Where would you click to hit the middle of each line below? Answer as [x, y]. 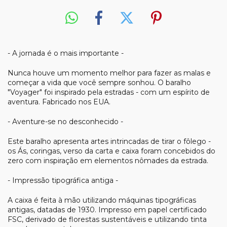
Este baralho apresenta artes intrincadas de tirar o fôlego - [109, 141]
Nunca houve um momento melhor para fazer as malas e [109, 73]
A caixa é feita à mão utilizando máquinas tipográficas [102, 200]
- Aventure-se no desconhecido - [65, 121]
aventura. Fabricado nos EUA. [59, 102]
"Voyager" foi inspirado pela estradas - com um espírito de [109, 92]
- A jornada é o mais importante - [66, 53]
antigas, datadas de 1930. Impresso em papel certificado [107, 210]
